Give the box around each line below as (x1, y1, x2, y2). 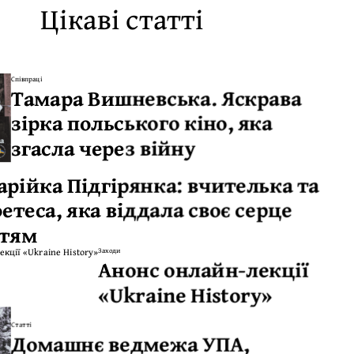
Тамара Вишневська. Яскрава (11, 81, 302, 114)
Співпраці (11, 73, 43, 84)
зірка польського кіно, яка (11, 106, 273, 138)
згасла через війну (11, 131, 196, 164)
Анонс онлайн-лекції (98, 253, 310, 285)
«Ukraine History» (98, 278, 273, 310)
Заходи (98, 245, 121, 255)
